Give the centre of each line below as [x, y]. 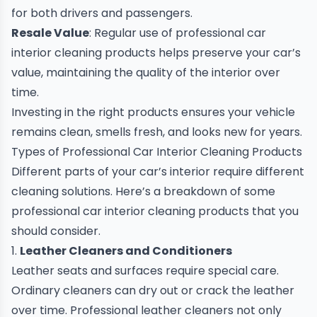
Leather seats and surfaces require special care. [145, 271]
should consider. [56, 231]
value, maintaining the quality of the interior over [146, 73]
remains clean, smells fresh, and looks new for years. [157, 132]
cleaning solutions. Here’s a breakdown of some [143, 191]
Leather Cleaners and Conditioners [126, 251]
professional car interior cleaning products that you [155, 211]
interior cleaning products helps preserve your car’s [156, 53]
